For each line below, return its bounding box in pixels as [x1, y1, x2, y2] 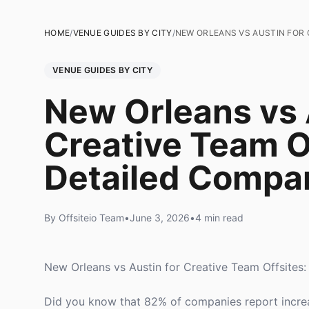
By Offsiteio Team [44, 212, 124, 223]
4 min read [195, 212, 243, 223]
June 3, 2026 [130, 212, 190, 223]
